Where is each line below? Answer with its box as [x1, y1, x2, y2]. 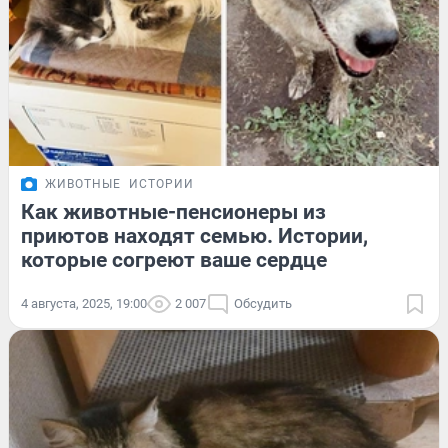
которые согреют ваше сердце [21, 247, 327, 272]
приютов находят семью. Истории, [21, 223, 368, 248]
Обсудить [234, 295, 292, 311]
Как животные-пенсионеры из [21, 199, 326, 224]
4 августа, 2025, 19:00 [21, 295, 147, 311]
